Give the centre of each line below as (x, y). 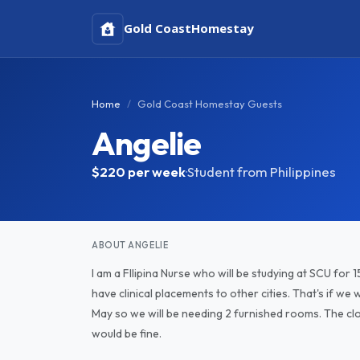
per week (157, 172)
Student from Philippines (262, 172)
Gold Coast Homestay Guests (210, 104)
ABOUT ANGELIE (130, 245)
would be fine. (127, 333)
